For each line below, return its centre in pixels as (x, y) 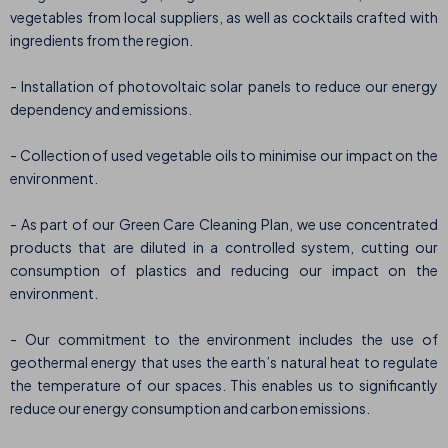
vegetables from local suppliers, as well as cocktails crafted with (224, 17)
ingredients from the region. (101, 40)
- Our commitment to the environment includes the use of (224, 339)
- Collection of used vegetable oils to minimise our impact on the (224, 155)
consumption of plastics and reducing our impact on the (224, 270)
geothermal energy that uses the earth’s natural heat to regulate (224, 362)
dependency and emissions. (101, 109)
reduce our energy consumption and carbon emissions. (190, 408)
